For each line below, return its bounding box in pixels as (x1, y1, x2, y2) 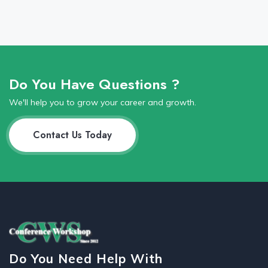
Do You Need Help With (9, 251, 163, 267)
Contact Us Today (33, 128, 112, 142)
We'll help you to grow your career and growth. (9, 97, 196, 108)
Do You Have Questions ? (9, 74, 180, 95)
